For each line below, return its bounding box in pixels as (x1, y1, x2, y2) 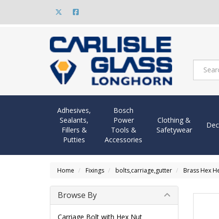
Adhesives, (57, 106, 91, 115)
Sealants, (60, 115, 88, 125)
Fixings (86, 166, 104, 175)
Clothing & (157, 115, 191, 125)
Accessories (105, 135, 142, 144)
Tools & (110, 125, 136, 134)
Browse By (58, 190, 97, 200)
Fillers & (61, 125, 87, 134)
